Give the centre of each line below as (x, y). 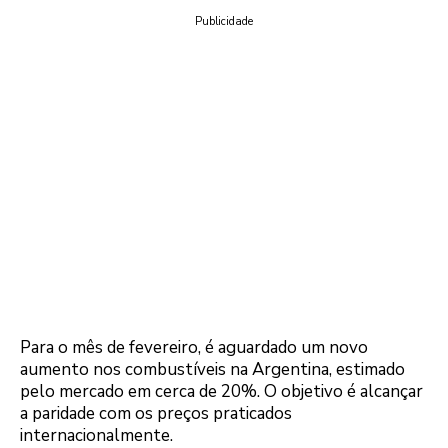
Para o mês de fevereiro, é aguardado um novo (194, 347)
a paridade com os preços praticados (156, 413)
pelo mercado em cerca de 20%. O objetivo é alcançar (221, 391)
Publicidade (224, 22)
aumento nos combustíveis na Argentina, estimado (212, 369)
